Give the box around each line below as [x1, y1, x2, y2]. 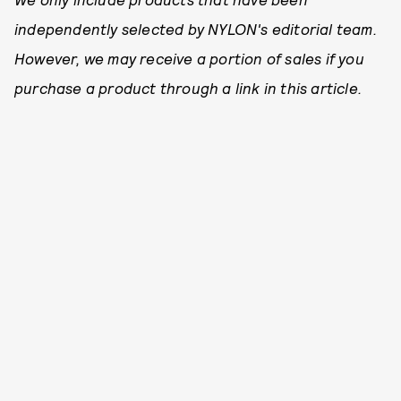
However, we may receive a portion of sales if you [14, 49, 364, 67]
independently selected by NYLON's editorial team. [14, 20, 377, 38]
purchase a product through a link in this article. [14, 79, 363, 97]
